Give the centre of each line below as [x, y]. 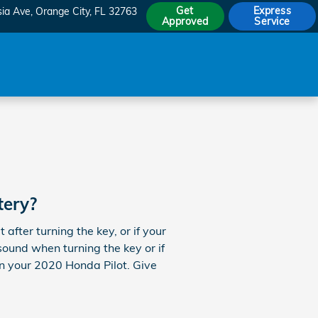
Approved [185, 21]
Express [272, 11]
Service [272, 21]
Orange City [62, 11]
